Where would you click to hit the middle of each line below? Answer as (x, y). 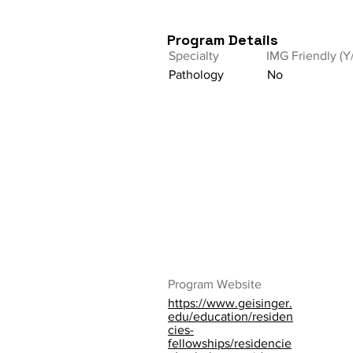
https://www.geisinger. (230, 303)
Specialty (194, 56)
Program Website (215, 284)
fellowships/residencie (230, 343)
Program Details (223, 40)
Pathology (196, 74)
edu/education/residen (230, 316)
